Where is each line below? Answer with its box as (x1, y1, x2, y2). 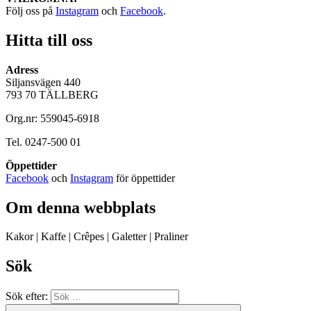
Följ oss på (6, 4, 56, 17)
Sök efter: (6, 290, 48, 303)
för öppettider (113, 171, 175, 184)
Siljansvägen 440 (6, 76, 81, 88)
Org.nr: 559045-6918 (6, 112, 99, 124)
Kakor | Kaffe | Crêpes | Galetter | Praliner (6, 230, 188, 243)
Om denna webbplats (6, 198, 155, 217)
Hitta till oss (6, 31, 92, 49)
